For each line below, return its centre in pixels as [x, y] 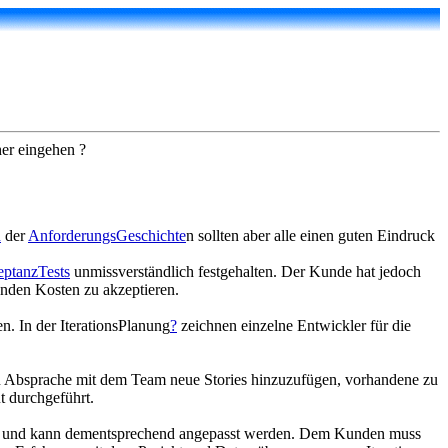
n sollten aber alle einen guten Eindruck [310, 235]
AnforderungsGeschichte [107, 235]
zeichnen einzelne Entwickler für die [294, 325]
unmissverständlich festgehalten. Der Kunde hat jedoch [245, 271]
